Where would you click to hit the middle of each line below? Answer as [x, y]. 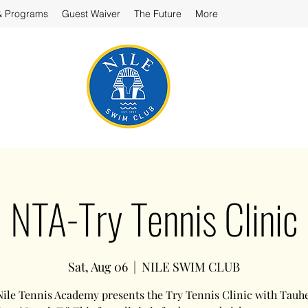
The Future [158, 14]
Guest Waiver [91, 14]
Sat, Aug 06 [98, 267]
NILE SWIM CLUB [191, 267]
